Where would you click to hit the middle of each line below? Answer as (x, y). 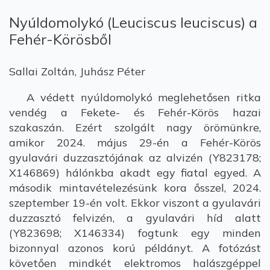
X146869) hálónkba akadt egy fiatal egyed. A (135, 173)
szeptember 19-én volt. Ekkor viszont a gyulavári (135, 203)
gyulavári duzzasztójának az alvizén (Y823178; (135, 158)
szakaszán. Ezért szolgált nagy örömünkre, (135, 127)
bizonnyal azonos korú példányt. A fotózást (135, 248)
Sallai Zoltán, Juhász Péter (77, 71)
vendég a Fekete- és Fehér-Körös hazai (135, 112)
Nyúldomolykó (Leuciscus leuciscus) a (133, 22)
